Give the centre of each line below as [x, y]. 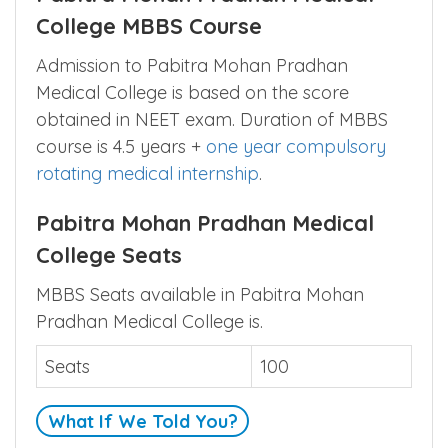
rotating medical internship [147, 173]
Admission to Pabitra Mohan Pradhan [192, 65]
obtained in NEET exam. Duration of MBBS [212, 119]
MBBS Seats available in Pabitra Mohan [200, 294]
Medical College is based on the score [192, 92]
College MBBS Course [149, 25]
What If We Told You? [142, 421]
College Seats [109, 254]
